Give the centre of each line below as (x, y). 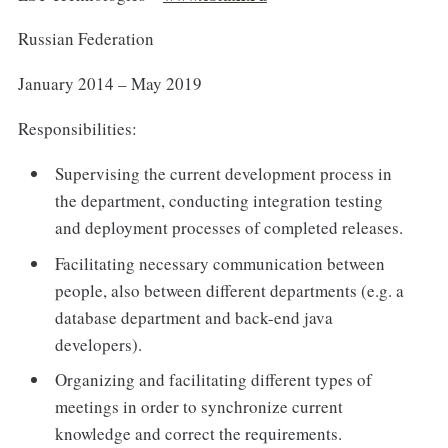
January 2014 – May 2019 (109, 84)
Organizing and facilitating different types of (214, 380)
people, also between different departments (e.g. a (230, 290)
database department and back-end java (194, 317)
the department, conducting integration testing (219, 201)
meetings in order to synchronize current (199, 407)
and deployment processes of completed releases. (229, 228)
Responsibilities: (77, 129)
